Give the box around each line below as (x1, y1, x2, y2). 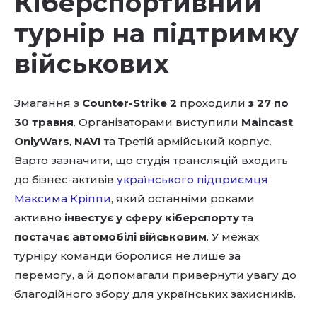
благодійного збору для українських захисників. (14, 287, 296, 301)
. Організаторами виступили (74, 115, 241, 129)
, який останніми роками (111, 192, 255, 205)
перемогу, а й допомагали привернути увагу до (14, 268, 296, 282)
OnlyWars (14, 134, 69, 148)
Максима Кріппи (14, 192, 111, 205)
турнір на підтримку (14, 18, 299, 49)
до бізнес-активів (14, 173, 117, 186)
